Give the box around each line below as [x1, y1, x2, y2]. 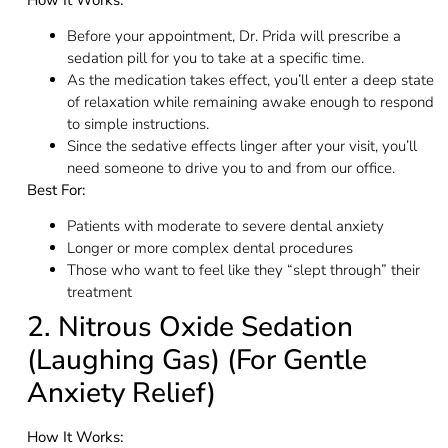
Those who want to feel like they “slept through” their [66, 260, 420, 281]
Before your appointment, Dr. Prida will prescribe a [66, 25, 401, 46]
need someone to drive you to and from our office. [66, 157, 395, 178]
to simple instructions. [66, 113, 209, 134]
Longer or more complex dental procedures [66, 238, 353, 259]
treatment [66, 282, 132, 303]
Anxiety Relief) [26, 374, 216, 413]
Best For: [26, 179, 85, 200]
